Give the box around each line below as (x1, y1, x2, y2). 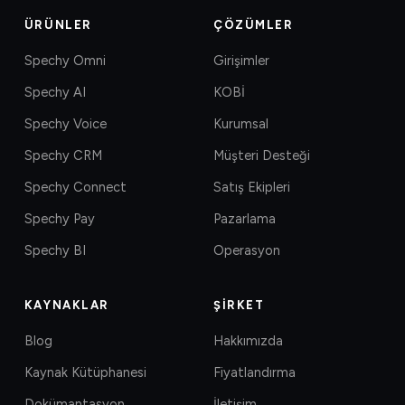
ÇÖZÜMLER (213, 17, 294, 32)
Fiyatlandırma (213, 363, 296, 381)
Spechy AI (24, 83, 86, 100)
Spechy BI (24, 241, 86, 259)
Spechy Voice (24, 115, 107, 132)
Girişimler (213, 52, 269, 69)
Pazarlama (213, 210, 276, 227)
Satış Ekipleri (213, 178, 290, 195)
